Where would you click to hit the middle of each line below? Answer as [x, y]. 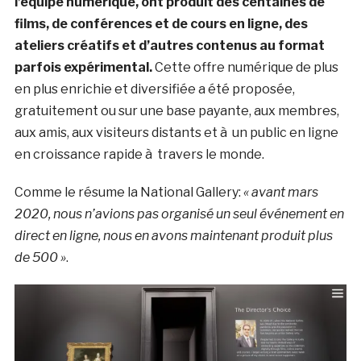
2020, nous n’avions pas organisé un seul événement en [179, 214]
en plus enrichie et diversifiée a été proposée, [154, 89]
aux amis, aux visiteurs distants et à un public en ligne [176, 133]
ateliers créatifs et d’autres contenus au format [169, 46]
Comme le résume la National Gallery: [129, 193]
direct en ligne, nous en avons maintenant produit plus [173, 236]
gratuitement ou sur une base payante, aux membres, [176, 111]
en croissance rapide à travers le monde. [139, 155]
